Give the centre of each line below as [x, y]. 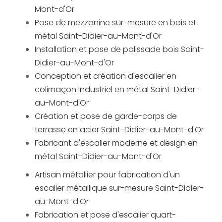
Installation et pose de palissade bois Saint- [119, 50]
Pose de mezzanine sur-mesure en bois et [115, 23]
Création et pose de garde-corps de [106, 116]
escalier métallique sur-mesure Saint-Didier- [119, 188]
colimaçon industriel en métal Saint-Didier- [117, 90]
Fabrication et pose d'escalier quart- [105, 215]
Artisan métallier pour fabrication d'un [107, 175]
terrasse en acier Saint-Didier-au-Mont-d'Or [119, 130]
